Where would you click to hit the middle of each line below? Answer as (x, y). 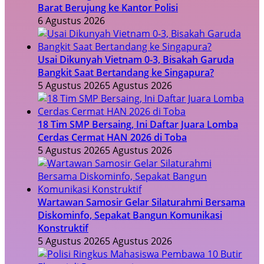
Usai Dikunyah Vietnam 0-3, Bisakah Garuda (136, 60)
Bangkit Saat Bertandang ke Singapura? (126, 73)
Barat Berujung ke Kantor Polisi (108, 8)
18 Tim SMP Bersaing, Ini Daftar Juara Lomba (138, 125)
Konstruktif (63, 228)
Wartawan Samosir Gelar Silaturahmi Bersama (141, 202)
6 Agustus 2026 (71, 21)
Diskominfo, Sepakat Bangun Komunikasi (130, 215)
